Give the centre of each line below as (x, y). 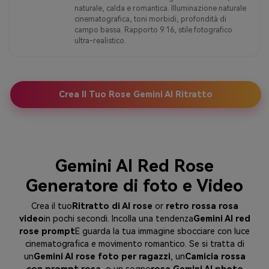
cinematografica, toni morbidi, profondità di (150, 19)
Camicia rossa (215, 256)
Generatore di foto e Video (134, 186)
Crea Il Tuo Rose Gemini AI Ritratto (136, 95)
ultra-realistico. (100, 41)
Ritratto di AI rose (112, 206)
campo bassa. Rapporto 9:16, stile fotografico (153, 30)
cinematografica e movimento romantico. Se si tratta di (134, 244)
